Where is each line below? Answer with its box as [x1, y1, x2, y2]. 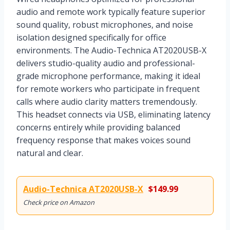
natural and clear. [16, 147, 83, 159]
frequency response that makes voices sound [16, 134, 190, 146]
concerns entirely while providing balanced [16, 121, 180, 133]
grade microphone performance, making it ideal [16, 70, 200, 82]
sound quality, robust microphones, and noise [16, 18, 193, 30]
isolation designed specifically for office [16, 31, 166, 43]
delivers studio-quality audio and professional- [16, 57, 195, 69]
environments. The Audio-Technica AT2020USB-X [16, 44, 206, 56]
